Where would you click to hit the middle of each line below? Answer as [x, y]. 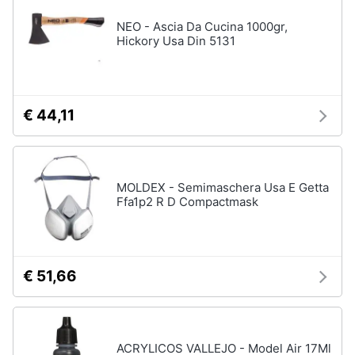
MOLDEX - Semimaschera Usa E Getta [223, 187]
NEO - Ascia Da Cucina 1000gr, [202, 27]
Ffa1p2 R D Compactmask [187, 202]
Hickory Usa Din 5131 [176, 41]
